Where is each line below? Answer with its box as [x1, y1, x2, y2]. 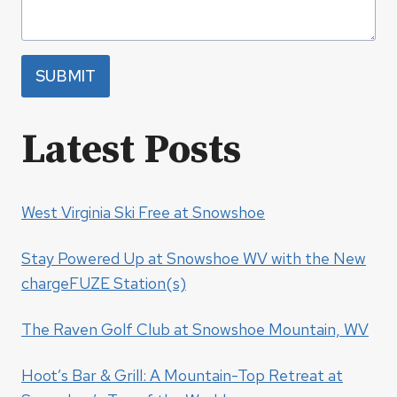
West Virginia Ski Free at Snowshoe [21, 202, 265, 223]
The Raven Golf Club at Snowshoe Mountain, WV [21, 319, 369, 340]
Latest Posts [21, 125, 241, 176]
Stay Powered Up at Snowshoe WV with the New [21, 248, 366, 269]
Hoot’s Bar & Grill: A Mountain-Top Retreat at [21, 365, 343, 386]
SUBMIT [35, 66, 96, 87]
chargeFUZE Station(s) [21, 273, 186, 294]
